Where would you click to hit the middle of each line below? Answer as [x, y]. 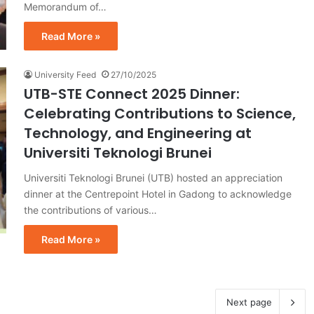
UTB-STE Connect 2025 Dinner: [132, 94]
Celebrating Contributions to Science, [160, 113]
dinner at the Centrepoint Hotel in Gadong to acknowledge [158, 193]
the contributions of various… [90, 210]
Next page [249, 302]
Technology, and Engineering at [138, 133]
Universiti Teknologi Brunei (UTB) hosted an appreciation [153, 177]
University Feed [65, 74]
